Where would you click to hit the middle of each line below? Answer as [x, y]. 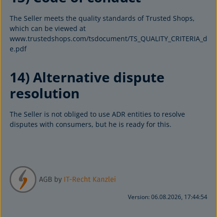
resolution [45, 93]
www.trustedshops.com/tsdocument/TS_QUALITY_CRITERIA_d [108, 39]
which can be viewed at [48, 28]
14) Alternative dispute [87, 77]
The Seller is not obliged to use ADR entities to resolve [97, 114]
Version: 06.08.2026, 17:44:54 [168, 197]
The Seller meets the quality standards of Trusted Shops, [102, 18]
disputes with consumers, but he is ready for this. [91, 124]
